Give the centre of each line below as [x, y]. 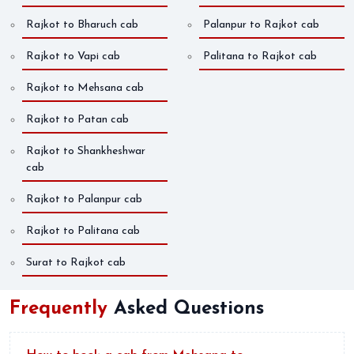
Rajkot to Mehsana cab [85, 88]
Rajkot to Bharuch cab [82, 25]
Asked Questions [189, 309]
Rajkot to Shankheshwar [86, 152]
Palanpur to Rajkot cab [261, 25]
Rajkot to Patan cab [77, 120]
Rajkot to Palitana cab [83, 232]
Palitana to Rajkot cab [260, 57]
